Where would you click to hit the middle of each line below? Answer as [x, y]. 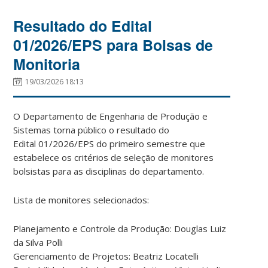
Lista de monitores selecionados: [81, 200]
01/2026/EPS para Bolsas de [113, 45]
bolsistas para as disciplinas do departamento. [109, 171]
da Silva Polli [38, 242]
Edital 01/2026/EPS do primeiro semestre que [109, 143]
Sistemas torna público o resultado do [92, 130]
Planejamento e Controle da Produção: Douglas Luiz [120, 228]
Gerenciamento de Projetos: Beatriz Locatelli [106, 256]
